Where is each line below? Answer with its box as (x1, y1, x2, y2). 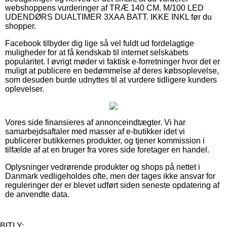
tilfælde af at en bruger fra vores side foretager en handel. (5, 145, 209, 154)
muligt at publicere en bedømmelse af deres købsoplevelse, (5, 66, 219, 75)
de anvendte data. (5, 190, 69, 199)
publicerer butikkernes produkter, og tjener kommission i (5, 136, 205, 145)
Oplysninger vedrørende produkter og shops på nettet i (5, 162, 200, 171)
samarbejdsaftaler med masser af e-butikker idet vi (5, 127, 185, 136)
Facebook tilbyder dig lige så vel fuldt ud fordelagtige (5, 39, 194, 48)
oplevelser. (5, 84, 44, 93)
